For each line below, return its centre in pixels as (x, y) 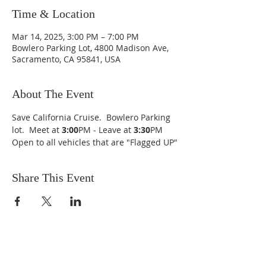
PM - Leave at (106, 130)
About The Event (53, 94)
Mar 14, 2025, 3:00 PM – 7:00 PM (75, 37)
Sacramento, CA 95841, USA (66, 59)
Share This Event (53, 178)
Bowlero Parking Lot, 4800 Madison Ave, (90, 48)
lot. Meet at (37, 130)
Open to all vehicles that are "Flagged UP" (95, 142)
